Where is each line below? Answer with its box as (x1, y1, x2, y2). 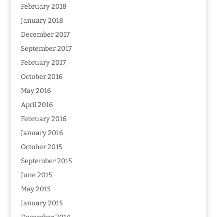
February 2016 (20, 115, 66, 123)
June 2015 (20, 171, 52, 179)
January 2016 (20, 129, 63, 137)
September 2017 (20, 45, 72, 53)
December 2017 (20, 31, 70, 39)
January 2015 (20, 199, 63, 207)
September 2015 (20, 157, 72, 165)
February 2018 (20, 2, 66, 11)
